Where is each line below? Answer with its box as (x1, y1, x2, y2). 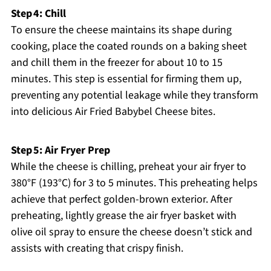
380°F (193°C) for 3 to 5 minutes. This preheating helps (10, 175, 258, 191)
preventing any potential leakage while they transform (10, 88, 258, 103)
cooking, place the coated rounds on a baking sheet (10, 39, 247, 54)
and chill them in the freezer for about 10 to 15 (10, 55, 223, 71)
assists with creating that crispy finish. (10, 241, 183, 256)
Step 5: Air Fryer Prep (10, 143, 110, 158)
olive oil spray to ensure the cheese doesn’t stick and (10, 224, 252, 240)
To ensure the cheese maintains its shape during (10, 22, 232, 38)
